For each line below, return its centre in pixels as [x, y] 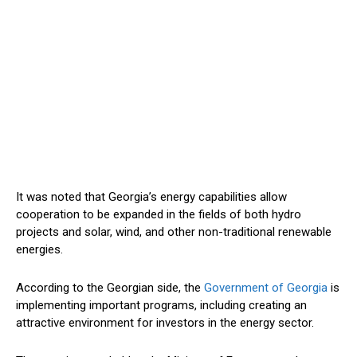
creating [270, 306]
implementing [53, 306]
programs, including [194, 306]
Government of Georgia [266, 288]
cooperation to [57, 215]
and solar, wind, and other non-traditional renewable [195, 232]
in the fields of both [218, 215]
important [115, 306]
